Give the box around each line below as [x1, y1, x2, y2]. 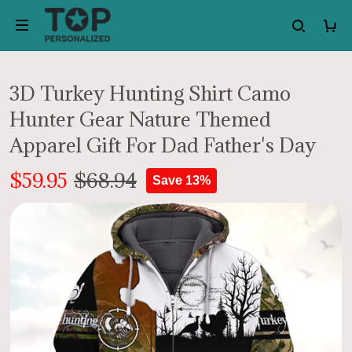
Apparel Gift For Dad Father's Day [9, 132, 316, 158]
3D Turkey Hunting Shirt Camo [9, 80, 291, 106]
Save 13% [152, 173, 211, 187]
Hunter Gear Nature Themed [9, 106, 271, 132]
